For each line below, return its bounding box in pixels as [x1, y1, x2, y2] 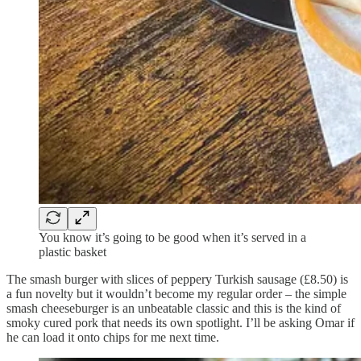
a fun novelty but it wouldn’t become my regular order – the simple [6, 286, 346, 301]
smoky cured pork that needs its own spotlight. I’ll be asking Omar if [6, 315, 355, 330]
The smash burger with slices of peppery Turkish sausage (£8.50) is [6, 272, 348, 286]
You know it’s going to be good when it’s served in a [39, 230, 306, 244]
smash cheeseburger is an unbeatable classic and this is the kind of [6, 301, 341, 315]
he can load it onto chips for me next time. [6, 330, 219, 344]
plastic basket [39, 244, 106, 259]
